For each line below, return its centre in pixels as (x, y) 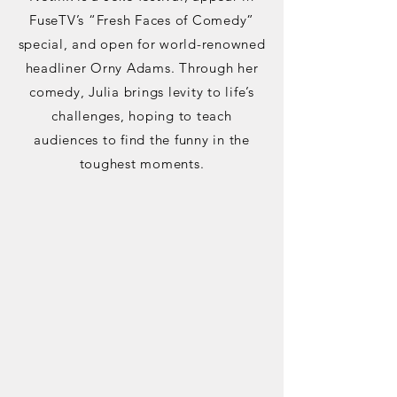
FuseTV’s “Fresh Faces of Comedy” (142, 20)
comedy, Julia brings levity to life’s (142, 92)
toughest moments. (142, 163)
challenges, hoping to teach (142, 116)
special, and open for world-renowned (142, 44)
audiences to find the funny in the (142, 140)
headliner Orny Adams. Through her (142, 68)
